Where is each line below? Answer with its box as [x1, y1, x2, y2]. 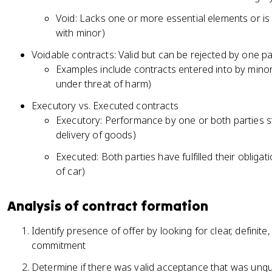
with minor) [56, 26, 105, 39]
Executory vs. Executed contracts [32, 99, 178, 112]
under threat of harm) [56, 77, 152, 90]
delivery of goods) [56, 128, 136, 141]
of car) [56, 165, 86, 178]
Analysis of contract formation [7, 197, 208, 214]
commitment [32, 239, 86, 252]
